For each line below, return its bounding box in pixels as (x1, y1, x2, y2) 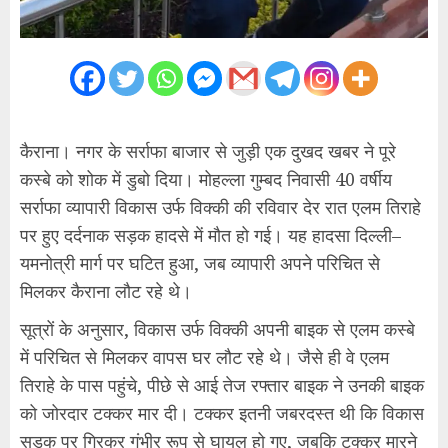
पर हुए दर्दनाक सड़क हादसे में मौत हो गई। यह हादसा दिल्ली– (20, 222, 401, 247)
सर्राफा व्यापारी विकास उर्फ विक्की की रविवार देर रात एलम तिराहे (20, 194, 421, 219)
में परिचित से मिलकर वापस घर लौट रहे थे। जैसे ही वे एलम (20, 344, 389, 369)
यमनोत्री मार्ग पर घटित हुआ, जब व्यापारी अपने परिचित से (20, 250, 380, 275)
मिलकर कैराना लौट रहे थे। (20, 278, 192, 303)
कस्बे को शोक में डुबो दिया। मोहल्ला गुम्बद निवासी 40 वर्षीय (20, 166, 392, 191)
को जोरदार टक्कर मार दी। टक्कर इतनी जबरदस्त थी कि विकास (20, 400, 424, 425)
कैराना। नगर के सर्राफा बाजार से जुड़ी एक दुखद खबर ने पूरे (20, 138, 396, 163)
